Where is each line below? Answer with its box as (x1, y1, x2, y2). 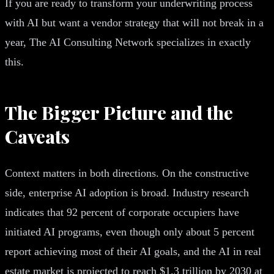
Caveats (5, 124, 70, 149)
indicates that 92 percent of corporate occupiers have (5, 206, 239, 218)
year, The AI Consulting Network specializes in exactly (5, 35, 251, 48)
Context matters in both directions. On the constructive (5, 166, 249, 179)
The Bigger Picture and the (5, 100, 233, 125)
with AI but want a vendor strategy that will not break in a (5, 16, 264, 29)
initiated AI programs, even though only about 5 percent (5, 225, 254, 238)
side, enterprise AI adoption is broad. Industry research (5, 186, 249, 199)
